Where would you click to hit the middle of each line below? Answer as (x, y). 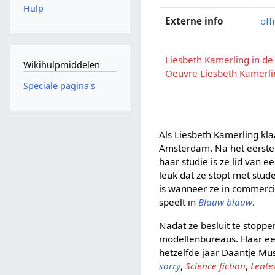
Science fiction (216, 265)
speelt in (179, 202)
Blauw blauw (226, 202)
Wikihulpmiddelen (61, 64)
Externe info (194, 21)
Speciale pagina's (59, 86)
